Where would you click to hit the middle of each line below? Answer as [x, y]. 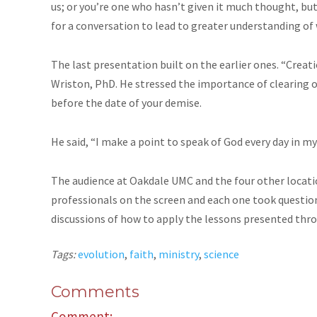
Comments [95, 292]
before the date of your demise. [126, 102]
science [221, 254]
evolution [101, 254]
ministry [179, 254]
